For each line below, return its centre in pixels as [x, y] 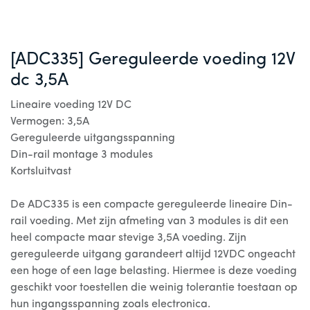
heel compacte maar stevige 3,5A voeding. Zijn [128, 238]
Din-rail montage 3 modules [82, 155]
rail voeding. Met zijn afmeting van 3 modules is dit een [149, 221]
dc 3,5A [39, 81]
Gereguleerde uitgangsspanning [93, 138]
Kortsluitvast [41, 172]
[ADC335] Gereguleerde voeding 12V [153, 60]
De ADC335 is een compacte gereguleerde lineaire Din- [152, 205]
